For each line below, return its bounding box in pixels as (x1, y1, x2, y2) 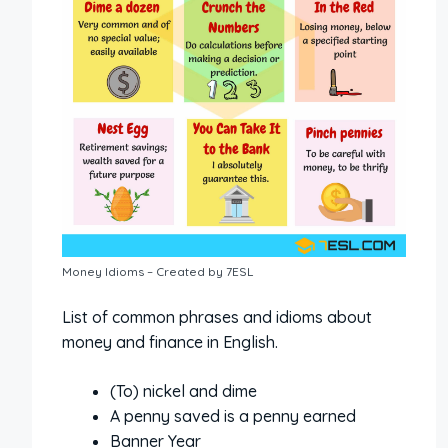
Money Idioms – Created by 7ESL (62, 263, 253, 279)
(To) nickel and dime (110, 380, 257, 401)
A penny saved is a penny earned (110, 405, 356, 426)
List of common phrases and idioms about (62, 306, 372, 327)
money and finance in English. (62, 331, 278, 352)
